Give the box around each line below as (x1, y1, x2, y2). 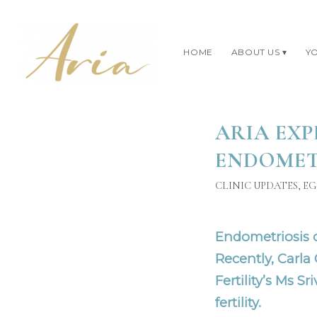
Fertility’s (214, 272, 275, 289)
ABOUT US (231, 47, 280, 57)
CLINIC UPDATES (214, 179, 298, 192)
